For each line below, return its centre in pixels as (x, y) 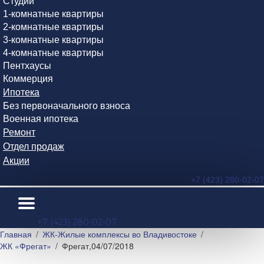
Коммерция (28, 79)
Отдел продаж (34, 146)
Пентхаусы (27, 66)
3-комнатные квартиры (53, 40)
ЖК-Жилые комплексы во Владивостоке (120, 234)
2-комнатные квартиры (53, 27)
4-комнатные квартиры (53, 53)
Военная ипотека (41, 119)
